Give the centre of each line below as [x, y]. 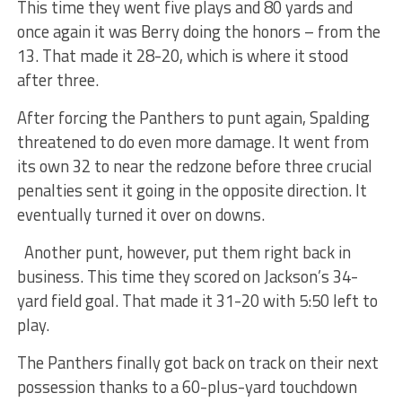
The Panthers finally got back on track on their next [197, 363]
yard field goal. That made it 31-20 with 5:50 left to [197, 301]
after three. [57, 80]
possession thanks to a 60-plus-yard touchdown [187, 387]
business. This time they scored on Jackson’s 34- [187, 277]
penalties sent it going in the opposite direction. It [192, 191]
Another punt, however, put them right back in [187, 253]
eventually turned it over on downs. [140, 215]
